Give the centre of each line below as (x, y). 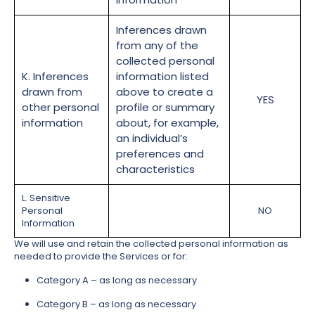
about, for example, (167, 123)
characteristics (155, 169)
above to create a (165, 92)
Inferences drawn (161, 30)
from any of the (157, 46)
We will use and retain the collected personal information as (151, 244)
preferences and (160, 154)
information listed (162, 77)
